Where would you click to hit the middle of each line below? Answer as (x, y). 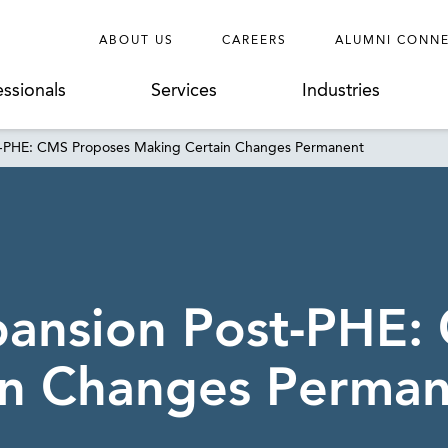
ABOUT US (136, 41)
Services (184, 91)
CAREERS (254, 41)
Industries (341, 91)
